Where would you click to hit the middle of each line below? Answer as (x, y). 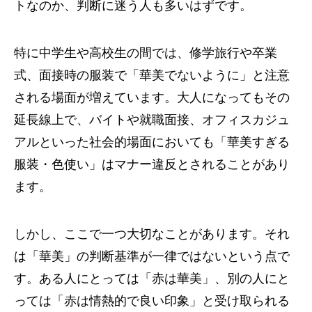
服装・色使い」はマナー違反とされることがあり (152, 164)
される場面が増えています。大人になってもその (152, 97)
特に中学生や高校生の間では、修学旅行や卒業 (146, 53)
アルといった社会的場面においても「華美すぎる (152, 142)
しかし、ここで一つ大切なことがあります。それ (152, 234)
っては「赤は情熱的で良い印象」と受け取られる (152, 301)
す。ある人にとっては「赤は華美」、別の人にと (152, 279)
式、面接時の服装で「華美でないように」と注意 (152, 75)
